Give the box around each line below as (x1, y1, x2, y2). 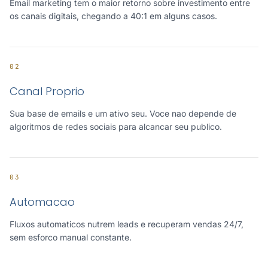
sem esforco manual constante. (10, 232, 132, 242)
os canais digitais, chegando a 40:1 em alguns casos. (10, 11, 217, 21)
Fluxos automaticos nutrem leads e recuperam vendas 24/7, (10, 219, 243, 229)
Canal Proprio (10, 84, 84, 99)
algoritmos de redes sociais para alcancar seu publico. (10, 121, 222, 132)
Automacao (10, 194, 75, 209)
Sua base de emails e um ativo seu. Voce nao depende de (10, 108, 236, 118)
